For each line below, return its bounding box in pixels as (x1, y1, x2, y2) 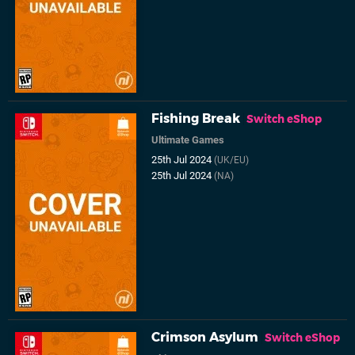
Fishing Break (151, 111, 241, 127)
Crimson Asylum (151, 330, 259, 345)
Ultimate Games (151, 134, 225, 147)
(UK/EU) (214, 155, 250, 166)
